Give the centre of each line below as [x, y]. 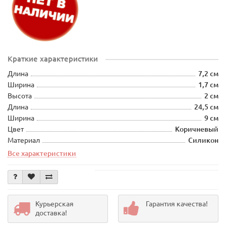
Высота [20, 96]
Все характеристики [42, 153]
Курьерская [54, 204]
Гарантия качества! [177, 204]
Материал [24, 140]
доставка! [51, 213]
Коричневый [197, 129]
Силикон [203, 140]
